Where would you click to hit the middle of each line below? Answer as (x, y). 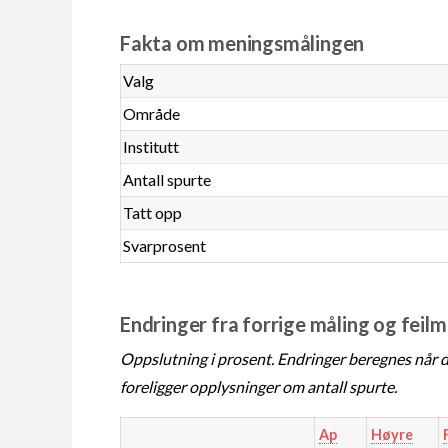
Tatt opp (153, 212)
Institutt (151, 146)
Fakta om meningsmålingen (242, 42)
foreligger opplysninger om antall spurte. (258, 386)
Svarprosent (165, 245)
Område (152, 113)
